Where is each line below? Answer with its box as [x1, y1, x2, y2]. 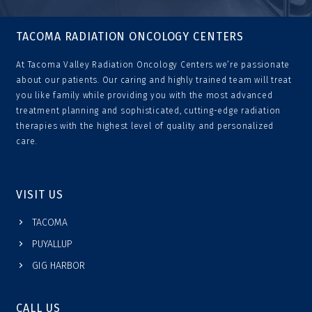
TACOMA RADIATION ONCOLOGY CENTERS [16, 30, 244, 44]
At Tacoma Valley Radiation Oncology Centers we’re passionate [16, 60, 290, 70]
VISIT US [16, 187, 63, 201]
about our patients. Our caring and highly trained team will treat [16, 75, 292, 86]
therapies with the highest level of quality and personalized [16, 121, 274, 132]
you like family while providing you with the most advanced [16, 91, 273, 101]
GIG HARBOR [31, 259, 85, 272]
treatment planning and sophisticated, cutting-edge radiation [16, 106, 281, 116]
